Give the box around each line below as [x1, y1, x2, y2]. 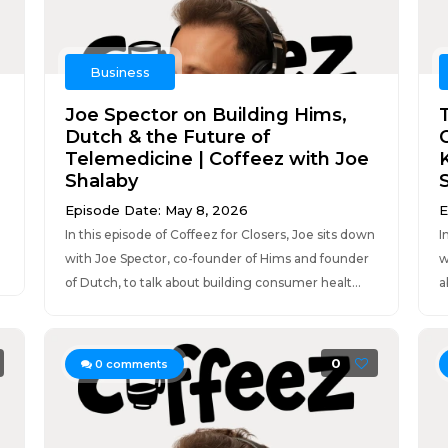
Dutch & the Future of [64, 126, 271, 148]
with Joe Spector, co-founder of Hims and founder [64, 251, 369, 266]
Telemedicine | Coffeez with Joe [64, 148, 369, 170]
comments [102, 357, 168, 371]
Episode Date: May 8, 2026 [64, 202, 248, 218]
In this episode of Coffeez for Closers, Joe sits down [64, 227, 375, 242]
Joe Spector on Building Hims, [64, 104, 347, 126]
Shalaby [64, 170, 138, 192]
